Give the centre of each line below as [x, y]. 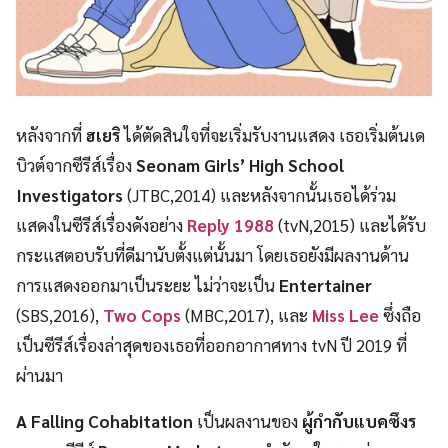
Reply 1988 [230, 225]
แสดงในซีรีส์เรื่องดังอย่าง [101, 225]
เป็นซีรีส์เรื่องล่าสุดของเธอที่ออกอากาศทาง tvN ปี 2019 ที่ [211, 345]
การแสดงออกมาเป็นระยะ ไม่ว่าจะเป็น [145, 285]
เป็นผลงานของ [245, 421]
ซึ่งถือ [400, 315]
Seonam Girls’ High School [240, 165]
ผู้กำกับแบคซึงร [357, 421]
